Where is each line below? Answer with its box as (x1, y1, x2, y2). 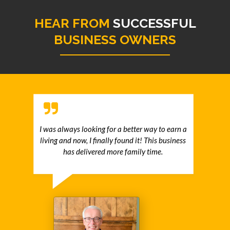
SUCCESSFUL (113, 15, 196, 31)
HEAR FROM (34, 15, 113, 31)
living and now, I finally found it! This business (40, 136, 186, 145)
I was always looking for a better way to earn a (39, 124, 187, 134)
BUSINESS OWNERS (54, 32, 176, 47)
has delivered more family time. (63, 147, 163, 157)
